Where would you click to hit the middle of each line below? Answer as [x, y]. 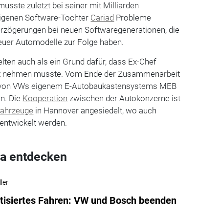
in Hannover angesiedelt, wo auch [95, 110]
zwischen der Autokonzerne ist [124, 98]
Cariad [102, 17]
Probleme [133, 17]
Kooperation [45, 98]
